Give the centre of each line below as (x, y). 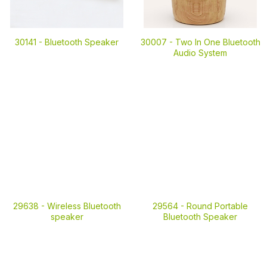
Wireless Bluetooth (84, 206)
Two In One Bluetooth (218, 42)
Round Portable (217, 206)
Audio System (200, 53)
